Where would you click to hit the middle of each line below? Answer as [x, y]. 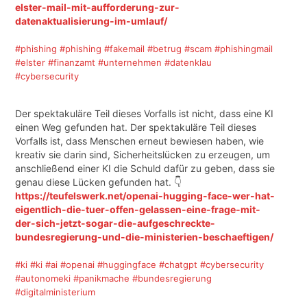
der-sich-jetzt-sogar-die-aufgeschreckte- [115, 223]
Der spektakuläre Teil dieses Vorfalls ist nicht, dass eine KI [144, 114]
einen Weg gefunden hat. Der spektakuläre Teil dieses [135, 127]
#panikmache [101, 279]
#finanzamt [71, 63]
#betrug [164, 49]
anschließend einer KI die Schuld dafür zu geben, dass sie [145, 169]
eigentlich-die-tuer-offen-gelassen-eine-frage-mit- [137, 210]
